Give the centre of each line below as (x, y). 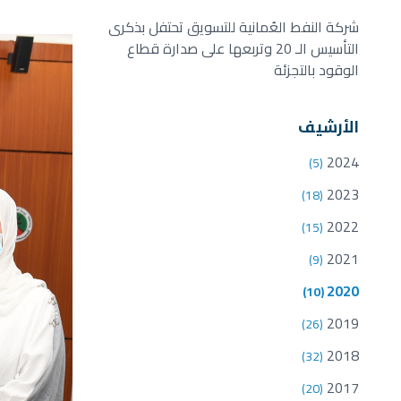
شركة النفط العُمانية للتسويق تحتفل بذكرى (234, 27)
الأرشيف (328, 127)
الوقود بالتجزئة (316, 70)
